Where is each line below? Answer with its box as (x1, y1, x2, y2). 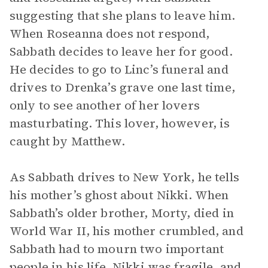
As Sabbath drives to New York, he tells (10, 169, 239, 185)
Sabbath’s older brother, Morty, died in (10, 205, 234, 221)
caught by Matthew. (10, 133, 125, 150)
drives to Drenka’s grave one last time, (10, 79, 235, 96)
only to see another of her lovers (10, 97, 200, 114)
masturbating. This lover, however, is (10, 115, 230, 132)
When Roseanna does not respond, (10, 25, 210, 42)
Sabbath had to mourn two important (10, 240, 224, 257)
